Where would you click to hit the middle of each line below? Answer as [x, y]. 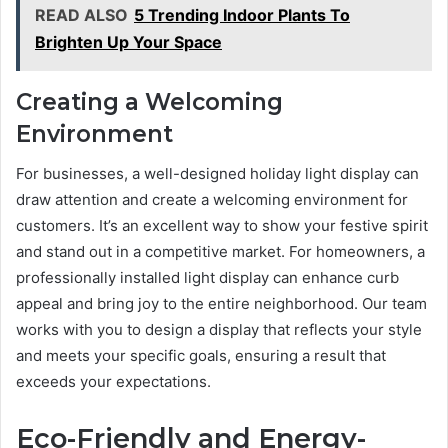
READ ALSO [81, 14]
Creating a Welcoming [149, 101]
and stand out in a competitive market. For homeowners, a [220, 252]
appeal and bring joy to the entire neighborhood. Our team [221, 304]
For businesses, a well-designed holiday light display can [217, 174]
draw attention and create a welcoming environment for [212, 200]
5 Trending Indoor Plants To [242, 14]
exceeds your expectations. [113, 382]
